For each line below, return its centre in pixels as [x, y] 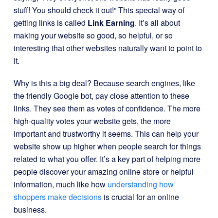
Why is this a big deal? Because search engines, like [104, 83]
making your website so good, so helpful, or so [93, 35]
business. [30, 209]
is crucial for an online [140, 197]
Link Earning [111, 23]
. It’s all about [157, 23]
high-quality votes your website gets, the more [92, 121]
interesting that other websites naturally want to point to [108, 48]
